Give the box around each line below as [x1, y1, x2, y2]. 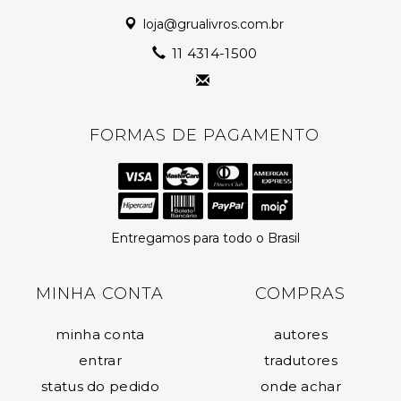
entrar [79, 352, 122, 369]
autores [273, 326, 328, 343]
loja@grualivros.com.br [140, 16, 285, 32]
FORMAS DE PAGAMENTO [89, 125, 320, 145]
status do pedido [41, 378, 159, 395]
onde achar [260, 378, 341, 395]
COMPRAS [255, 284, 346, 303]
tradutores [263, 352, 337, 369]
